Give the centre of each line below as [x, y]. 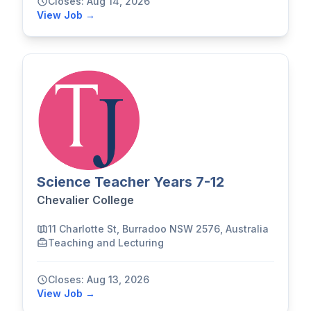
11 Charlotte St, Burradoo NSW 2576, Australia [158, 229]
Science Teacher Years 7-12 [131, 182]
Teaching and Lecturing [106, 243]
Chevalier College [85, 200]
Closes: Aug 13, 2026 [99, 280]
